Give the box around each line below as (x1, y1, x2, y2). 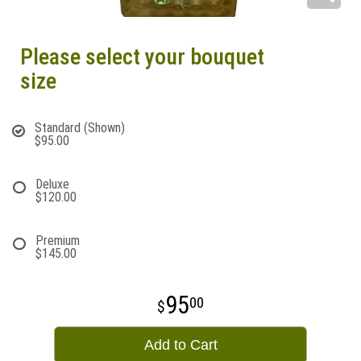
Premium (35, 233, 80, 248)
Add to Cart (143, 337, 218, 353)
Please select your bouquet (20, 44, 264, 70)
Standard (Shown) (35, 120, 125, 135)
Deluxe (35, 176, 69, 192)
